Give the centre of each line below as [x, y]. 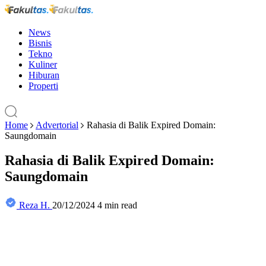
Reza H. [34, 205]
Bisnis [40, 43]
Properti [43, 85]
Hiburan [44, 75]
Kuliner [43, 64]
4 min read [117, 205]
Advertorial [57, 125]
